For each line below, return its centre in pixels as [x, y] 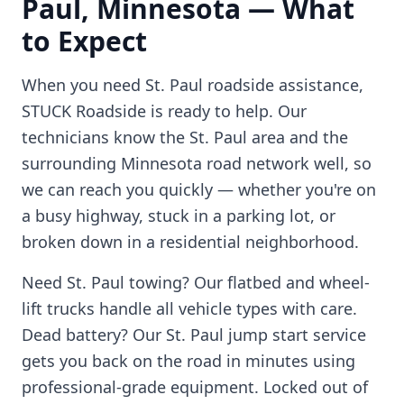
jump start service [295, 335]
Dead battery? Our [94, 335]
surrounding [71, 163]
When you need [83, 85]
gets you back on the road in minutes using [188, 361]
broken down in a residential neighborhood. [190, 242]
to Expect [84, 41]
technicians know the [106, 137]
